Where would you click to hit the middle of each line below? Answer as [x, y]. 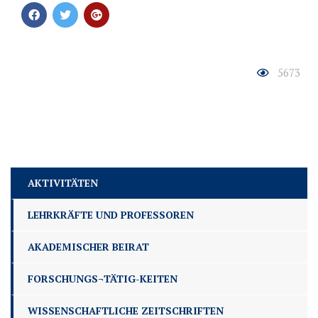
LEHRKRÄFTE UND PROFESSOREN [111, 215]
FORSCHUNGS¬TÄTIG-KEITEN [103, 279]
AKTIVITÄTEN [63, 183]
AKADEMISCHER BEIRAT [88, 247]
